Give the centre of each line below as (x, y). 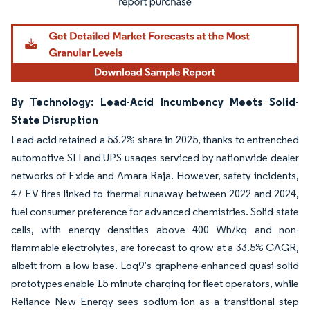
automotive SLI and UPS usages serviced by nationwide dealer (155, 157)
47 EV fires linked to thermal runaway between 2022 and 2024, (155, 193)
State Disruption (55, 119)
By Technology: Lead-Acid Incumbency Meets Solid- (155, 101)
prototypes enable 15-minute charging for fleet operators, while (155, 283)
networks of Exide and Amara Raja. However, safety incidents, (155, 175)
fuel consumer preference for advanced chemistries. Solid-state (155, 211)
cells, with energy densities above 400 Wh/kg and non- (155, 229)
